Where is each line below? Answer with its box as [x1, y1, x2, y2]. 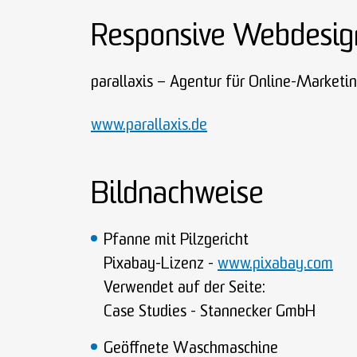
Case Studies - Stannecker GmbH [104, 304, 316, 320]
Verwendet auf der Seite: [104, 280, 265, 296]
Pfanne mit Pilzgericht [104, 233, 249, 249]
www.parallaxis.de [91, 118, 207, 134]
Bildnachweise [91, 180, 264, 211]
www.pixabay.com [218, 257, 333, 273]
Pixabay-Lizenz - [104, 257, 218, 273]
